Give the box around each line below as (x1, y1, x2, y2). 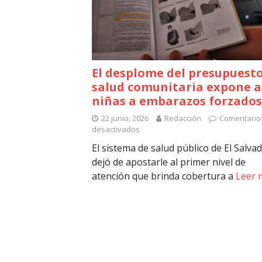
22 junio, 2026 (101, 113, 149, 124)
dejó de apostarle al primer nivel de (92, 156, 246, 169)
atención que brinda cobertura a (92, 170, 236, 183)
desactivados (92, 124, 140, 135)
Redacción (164, 113, 201, 124)
